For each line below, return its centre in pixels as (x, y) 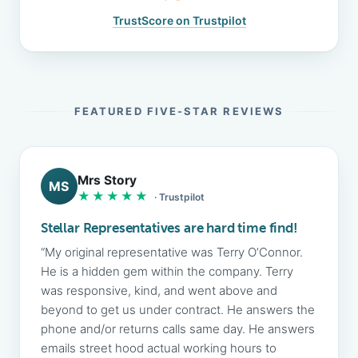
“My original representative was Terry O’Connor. (172, 252)
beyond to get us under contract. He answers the (178, 310)
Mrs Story (107, 180)
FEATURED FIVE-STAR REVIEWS (179, 111)
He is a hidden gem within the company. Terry (167, 271)
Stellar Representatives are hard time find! (169, 228)
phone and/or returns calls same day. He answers (178, 329)
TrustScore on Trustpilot (179, 20)
